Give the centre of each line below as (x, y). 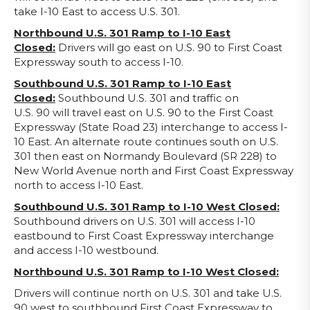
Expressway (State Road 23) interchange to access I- (151, 127)
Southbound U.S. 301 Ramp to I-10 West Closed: (147, 207)
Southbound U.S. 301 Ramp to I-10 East (122, 83)
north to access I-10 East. (79, 185)
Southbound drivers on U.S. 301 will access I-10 (135, 221)
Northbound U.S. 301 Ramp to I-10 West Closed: (146, 272)
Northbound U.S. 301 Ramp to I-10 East (122, 33)
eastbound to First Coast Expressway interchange (144, 236)
